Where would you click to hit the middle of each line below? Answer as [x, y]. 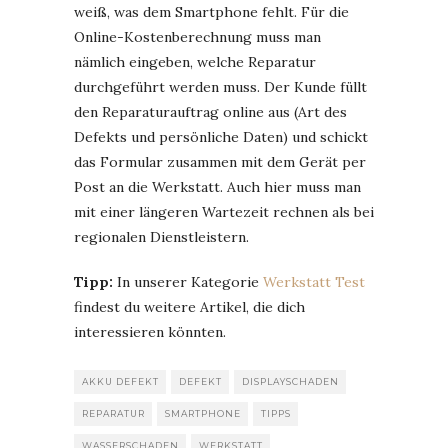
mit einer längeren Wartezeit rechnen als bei [224, 212]
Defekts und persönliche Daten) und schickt [221, 137]
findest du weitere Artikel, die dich [189, 307]
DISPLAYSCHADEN [290, 382]
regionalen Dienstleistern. [161, 237]
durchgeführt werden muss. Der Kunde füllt [220, 87]
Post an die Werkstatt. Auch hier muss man [217, 187]
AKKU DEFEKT [120, 382]
